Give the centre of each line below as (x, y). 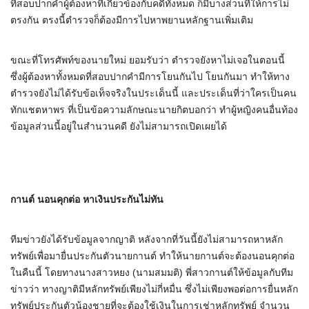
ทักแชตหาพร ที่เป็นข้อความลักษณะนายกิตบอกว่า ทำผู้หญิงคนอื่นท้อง (154, 110)
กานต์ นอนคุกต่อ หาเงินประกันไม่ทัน (87, 200)
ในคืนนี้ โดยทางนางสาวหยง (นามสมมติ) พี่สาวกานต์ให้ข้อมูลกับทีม (152, 273)
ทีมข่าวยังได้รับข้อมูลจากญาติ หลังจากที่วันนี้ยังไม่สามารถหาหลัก (147, 240)
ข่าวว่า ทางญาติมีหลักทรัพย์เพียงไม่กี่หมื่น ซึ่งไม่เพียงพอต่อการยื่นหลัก (154, 289)
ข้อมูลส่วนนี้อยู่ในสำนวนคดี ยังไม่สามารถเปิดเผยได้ (119, 127)
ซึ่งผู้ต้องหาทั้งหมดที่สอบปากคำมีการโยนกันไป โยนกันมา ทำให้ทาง (150, 77)
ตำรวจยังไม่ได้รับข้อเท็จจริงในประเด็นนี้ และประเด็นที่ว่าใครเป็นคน (153, 93)
